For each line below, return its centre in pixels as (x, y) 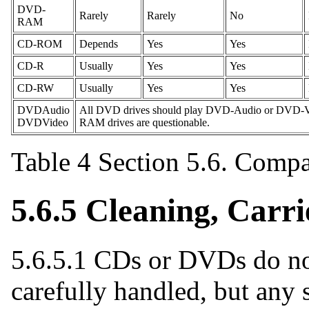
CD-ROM (40, 43)
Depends (99, 43)
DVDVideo (43, 122)
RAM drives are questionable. (144, 122)
